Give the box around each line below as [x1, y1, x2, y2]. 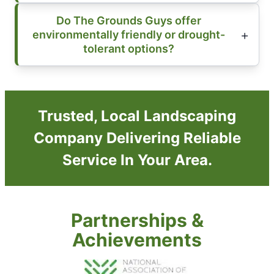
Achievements [72, 229, 202, 251]
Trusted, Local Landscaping [38, 107, 236, 125]
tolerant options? [83, 42, 174, 56]
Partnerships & [70, 209, 204, 232]
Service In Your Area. [62, 151, 212, 169]
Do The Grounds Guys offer [56, 14, 201, 28]
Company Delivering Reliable [33, 129, 241, 147]
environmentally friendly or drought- [32, 28, 225, 42]
